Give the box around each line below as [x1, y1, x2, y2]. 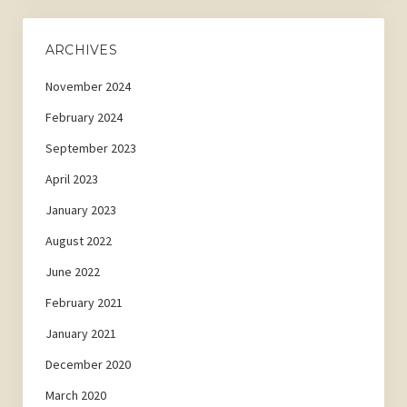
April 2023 [45, 171, 98, 188]
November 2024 [45, 78, 131, 95]
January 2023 [45, 202, 116, 219]
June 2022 [45, 263, 100, 281]
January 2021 [45, 325, 116, 342]
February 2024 [45, 109, 123, 126]
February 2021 [45, 294, 123, 312]
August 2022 [45, 233, 112, 250]
